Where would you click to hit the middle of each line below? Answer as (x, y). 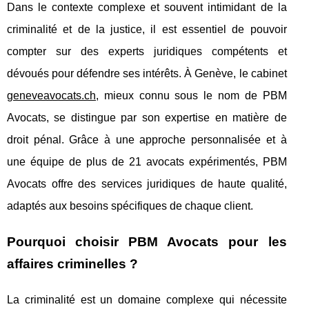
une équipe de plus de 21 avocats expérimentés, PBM (147, 161)
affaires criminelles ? (72, 263)
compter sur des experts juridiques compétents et (147, 51)
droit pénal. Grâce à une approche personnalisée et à (147, 139)
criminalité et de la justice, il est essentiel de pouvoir (147, 29)
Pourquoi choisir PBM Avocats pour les (147, 241)
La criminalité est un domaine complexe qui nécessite (147, 299)
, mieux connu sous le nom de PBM (191, 95)
